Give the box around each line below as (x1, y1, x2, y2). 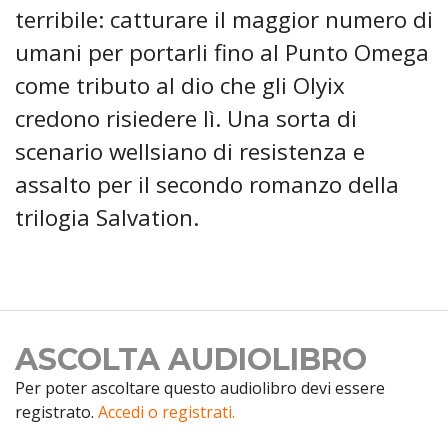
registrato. (15, 401, 98, 424)
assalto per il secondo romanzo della (15, 169, 399, 201)
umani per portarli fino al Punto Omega (15, 37, 429, 69)
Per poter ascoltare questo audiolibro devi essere (15, 377, 385, 400)
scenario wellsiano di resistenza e (15, 136, 365, 168)
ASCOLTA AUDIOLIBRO (15, 341, 367, 379)
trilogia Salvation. (15, 202, 199, 234)
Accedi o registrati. (98, 401, 235, 424)
